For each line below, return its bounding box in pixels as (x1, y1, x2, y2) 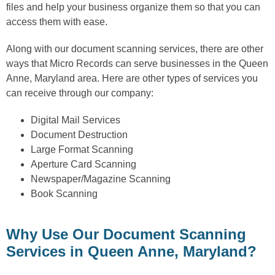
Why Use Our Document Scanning (6, 225, 246, 242)
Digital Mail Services (31, 114, 120, 125)
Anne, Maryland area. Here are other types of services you (6, 72, 258, 83)
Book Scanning (31, 188, 98, 199)
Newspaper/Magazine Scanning (31, 173, 171, 184)
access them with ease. (6, 16, 107, 27)
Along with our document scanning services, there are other (6, 43, 263, 54)
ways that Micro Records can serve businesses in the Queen (6, 58, 268, 69)
